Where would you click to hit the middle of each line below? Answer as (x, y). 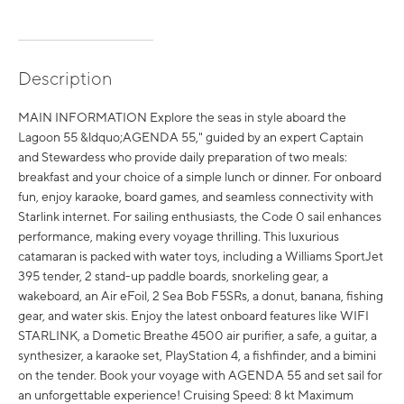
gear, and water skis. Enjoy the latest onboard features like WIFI (193, 316)
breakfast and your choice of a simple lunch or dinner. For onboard (200, 177)
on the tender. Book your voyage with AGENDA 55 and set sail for (200, 375)
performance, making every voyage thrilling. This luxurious (179, 236)
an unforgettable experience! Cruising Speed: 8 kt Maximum (186, 395)
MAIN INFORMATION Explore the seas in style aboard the (182, 117)
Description (65, 78)
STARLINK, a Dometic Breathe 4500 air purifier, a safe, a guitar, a (197, 335)
